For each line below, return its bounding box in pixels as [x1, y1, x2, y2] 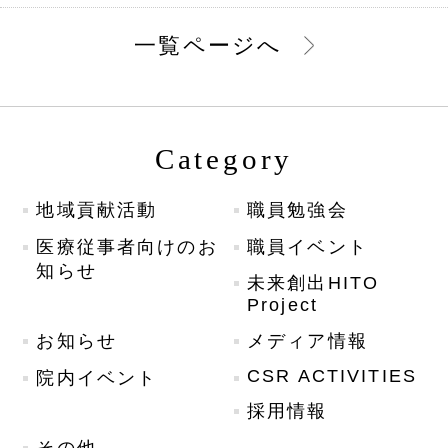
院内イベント [36, 367, 158, 388]
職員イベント [246, 236, 368, 257]
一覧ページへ [134, 33, 283, 59]
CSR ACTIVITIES [246, 365, 418, 386]
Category [154, 142, 294, 175]
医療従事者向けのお [36, 236, 218, 257]
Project [246, 295, 319, 316]
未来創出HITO [246, 273, 380, 294]
